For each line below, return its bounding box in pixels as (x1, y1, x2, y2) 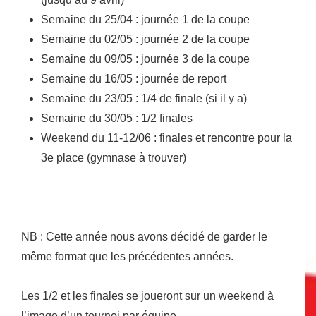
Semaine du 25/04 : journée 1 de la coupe (41, 13, 250, 26)
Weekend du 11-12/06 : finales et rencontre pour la (41, 132, 292, 145)
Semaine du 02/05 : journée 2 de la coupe (41, 33, 250, 46)
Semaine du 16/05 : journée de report (41, 73, 226, 85)
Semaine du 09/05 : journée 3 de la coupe (41, 53, 250, 66)
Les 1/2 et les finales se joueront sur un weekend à (21, 290, 274, 303)
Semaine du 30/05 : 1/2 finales (41, 112, 193, 125)
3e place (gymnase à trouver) (41, 152, 186, 164)
